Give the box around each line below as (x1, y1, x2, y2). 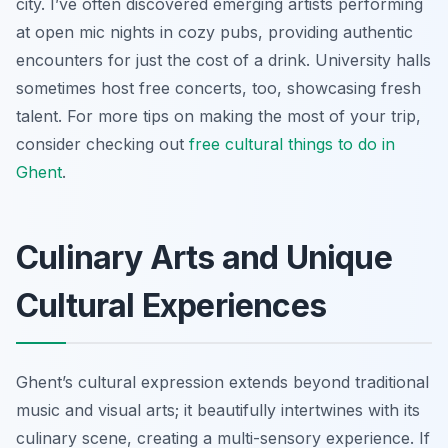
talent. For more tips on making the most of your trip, (16, 105, 421, 126)
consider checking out (16, 133, 189, 154)
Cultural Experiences (16, 285, 326, 325)
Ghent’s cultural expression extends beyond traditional (16, 371, 429, 392)
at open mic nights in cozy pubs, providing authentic (16, 21, 413, 42)
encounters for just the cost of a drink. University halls (16, 49, 431, 70)
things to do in (288, 133, 395, 154)
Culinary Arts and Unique (16, 237, 392, 277)
